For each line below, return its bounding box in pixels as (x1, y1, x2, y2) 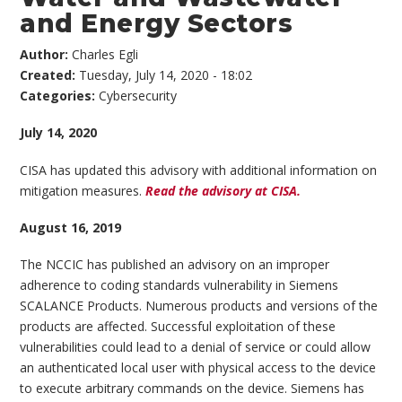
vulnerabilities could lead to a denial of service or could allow (20, 338, 371, 356)
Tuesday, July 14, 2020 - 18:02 (79, 66, 253, 83)
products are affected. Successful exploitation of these (20, 318, 336, 336)
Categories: (20, 86, 100, 104)
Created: (20, 66, 80, 83)
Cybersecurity (99, 86, 178, 104)
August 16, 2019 (20, 219, 122, 236)
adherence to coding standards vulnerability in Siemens (20, 276, 339, 294)
